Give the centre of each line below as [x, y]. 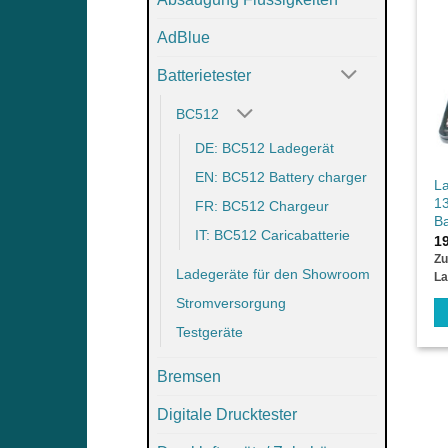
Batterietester [204, 76]
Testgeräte [209, 332]
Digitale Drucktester [227, 415]
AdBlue [183, 37]
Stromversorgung [231, 303]
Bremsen [189, 377]
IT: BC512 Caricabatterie [272, 235]
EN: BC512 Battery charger [281, 177]
